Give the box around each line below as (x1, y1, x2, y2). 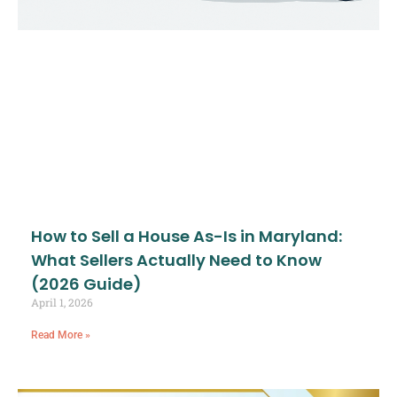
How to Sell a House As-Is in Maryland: (31, 225, 342, 248)
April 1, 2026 (31, 295, 93, 310)
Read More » (31, 329, 90, 342)
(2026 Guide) (31, 273, 142, 296)
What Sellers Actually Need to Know (31, 249, 322, 272)
